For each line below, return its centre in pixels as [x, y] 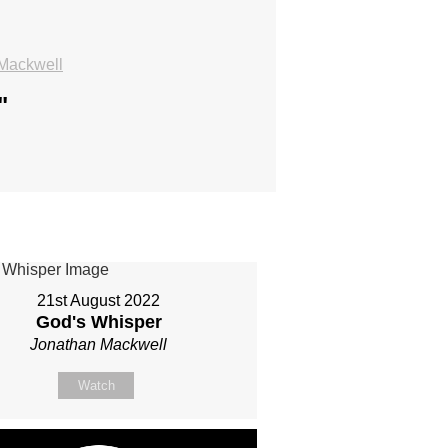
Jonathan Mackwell [99, 344]
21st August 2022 [99, 300]
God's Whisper [98, 321]
